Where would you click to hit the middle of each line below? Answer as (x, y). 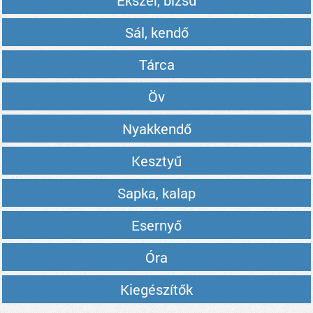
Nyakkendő (156, 129)
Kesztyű (156, 161)
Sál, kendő (156, 32)
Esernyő (156, 225)
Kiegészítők (156, 289)
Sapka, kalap (156, 193)
